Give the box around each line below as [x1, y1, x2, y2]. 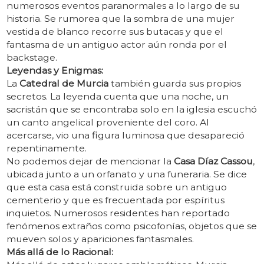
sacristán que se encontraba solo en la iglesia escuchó [6, 104, 257, 115]
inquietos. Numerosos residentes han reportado [6, 207, 230, 219]
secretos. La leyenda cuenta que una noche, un [6, 91, 229, 103]
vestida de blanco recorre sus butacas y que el [6, 26, 223, 38]
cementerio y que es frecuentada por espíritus [6, 194, 225, 206]
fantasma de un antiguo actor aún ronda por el [6, 39, 227, 51]
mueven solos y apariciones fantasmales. [6, 233, 194, 245]
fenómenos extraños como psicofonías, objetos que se [6, 220, 257, 232]
